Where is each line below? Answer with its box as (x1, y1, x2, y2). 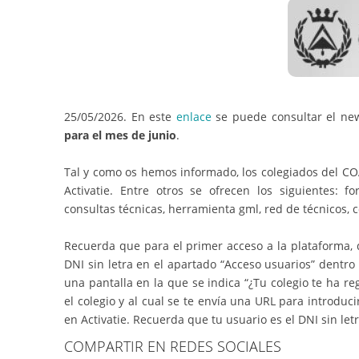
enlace (175, 108, 212, 124)
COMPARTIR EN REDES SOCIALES (64, 336, 281, 356)
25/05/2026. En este (64, 108, 176, 124)
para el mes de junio (64, 127, 176, 143)
